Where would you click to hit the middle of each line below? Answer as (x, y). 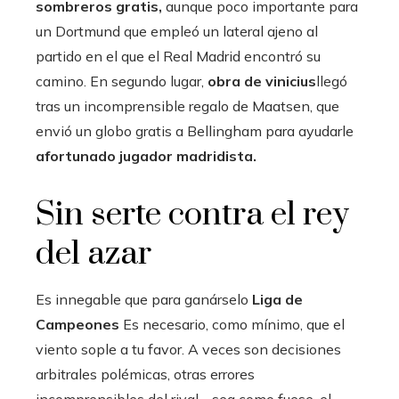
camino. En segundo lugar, (122, 81)
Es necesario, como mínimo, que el (232, 324)
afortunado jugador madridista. (146, 155)
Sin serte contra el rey (192, 214)
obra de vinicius (262, 81)
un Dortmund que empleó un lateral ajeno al (177, 31)
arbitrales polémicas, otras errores (145, 374)
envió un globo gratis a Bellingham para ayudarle (195, 130)
